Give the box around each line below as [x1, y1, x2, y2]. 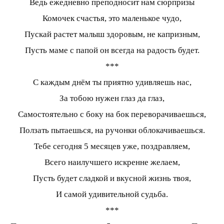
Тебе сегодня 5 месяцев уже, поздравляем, [34, 141, 190, 151]
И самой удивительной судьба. [56, 189, 168, 199]
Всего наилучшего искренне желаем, [44, 157, 180, 167]
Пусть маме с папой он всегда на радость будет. [24, 45, 199, 55]
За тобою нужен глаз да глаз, [59, 93, 164, 103]
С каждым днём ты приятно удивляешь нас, [32, 77, 191, 87]
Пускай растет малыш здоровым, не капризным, [24, 29, 200, 39]
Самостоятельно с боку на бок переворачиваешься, [18, 109, 206, 119]
